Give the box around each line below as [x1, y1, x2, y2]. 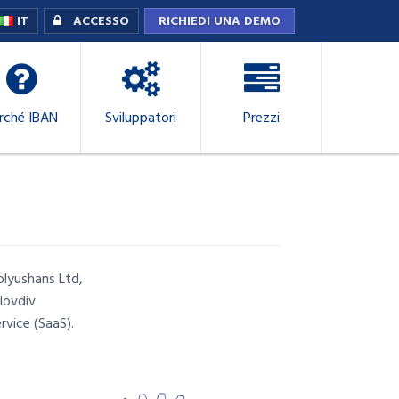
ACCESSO [69, 11, 129, 31]
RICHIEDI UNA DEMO [159, 11, 281, 31]
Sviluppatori [105, 106, 176, 129]
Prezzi [242, 106, 280, 129]
